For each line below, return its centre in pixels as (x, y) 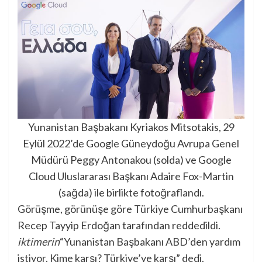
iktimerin (39, 242)
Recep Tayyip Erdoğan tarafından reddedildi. (119, 225)
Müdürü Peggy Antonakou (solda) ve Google (131, 160)
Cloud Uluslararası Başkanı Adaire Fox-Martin (131, 176)
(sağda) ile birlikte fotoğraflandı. (131, 193)
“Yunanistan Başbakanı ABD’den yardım (150, 242)
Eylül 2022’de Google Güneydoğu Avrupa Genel (131, 144)
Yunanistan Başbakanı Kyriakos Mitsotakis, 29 (131, 127)
